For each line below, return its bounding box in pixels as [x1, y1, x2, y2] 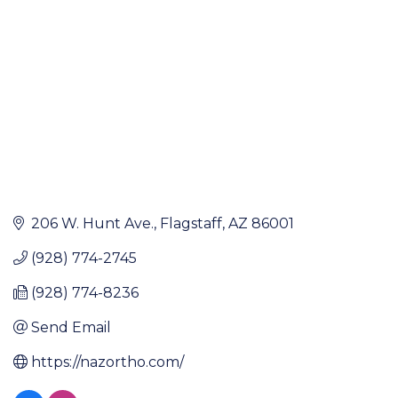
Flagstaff [160, 214, 222, 232]
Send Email [31, 318, 111, 336]
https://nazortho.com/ [31, 353, 184, 370]
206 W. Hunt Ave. [31, 214, 154, 232]
